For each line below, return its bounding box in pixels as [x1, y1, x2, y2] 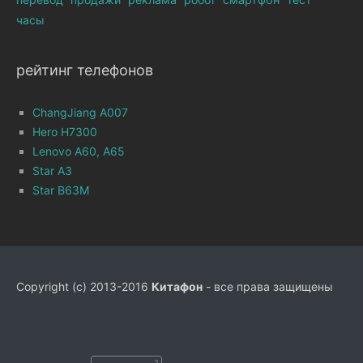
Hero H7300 [32, 125, 97, 139]
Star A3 [32, 164, 72, 178]
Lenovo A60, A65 [32, 144, 125, 159]
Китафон [152, 280, 203, 294]
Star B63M [32, 183, 89, 198]
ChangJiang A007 [32, 105, 128, 120]
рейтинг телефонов [16, 62, 153, 79]
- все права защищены [203, 280, 333, 294]
